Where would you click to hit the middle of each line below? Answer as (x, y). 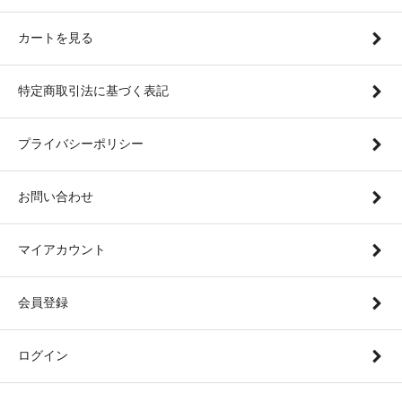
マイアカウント (62, 249)
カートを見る (56, 37)
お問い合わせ (56, 196)
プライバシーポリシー (81, 143)
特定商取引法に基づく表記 (93, 90)
